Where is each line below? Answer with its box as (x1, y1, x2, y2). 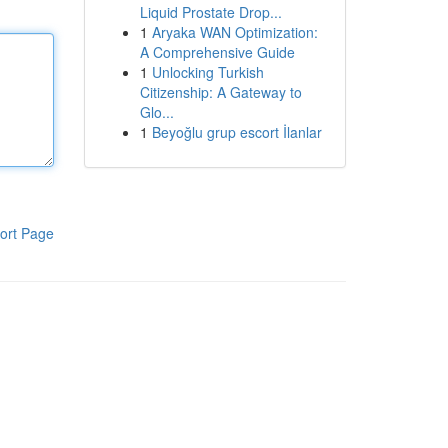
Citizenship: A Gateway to (139, 82, 302, 102)
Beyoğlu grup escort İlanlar (151, 122, 322, 142)
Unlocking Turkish (151, 62, 264, 82)
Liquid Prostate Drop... (139, 2, 282, 22)
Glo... (139, 102, 174, 122)
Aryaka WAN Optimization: (151, 22, 318, 42)
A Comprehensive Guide (139, 42, 295, 62)
